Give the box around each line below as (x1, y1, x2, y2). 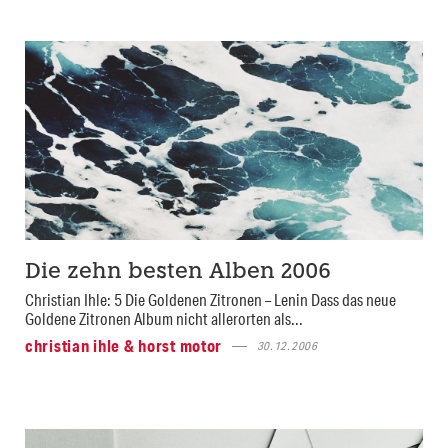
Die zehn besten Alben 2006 (25, 262, 331, 284)
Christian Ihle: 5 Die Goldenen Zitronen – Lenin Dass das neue (25, 289, 396, 311)
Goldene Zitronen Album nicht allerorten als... (25, 308, 303, 330)
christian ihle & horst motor (25, 335, 223, 357)
